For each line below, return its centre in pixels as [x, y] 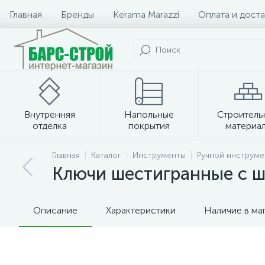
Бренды [77, 14]
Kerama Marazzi [146, 14]
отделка [50, 126]
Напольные [149, 114]
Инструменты [159, 155]
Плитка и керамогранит [132, 150]
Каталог [106, 155]
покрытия [149, 126]
